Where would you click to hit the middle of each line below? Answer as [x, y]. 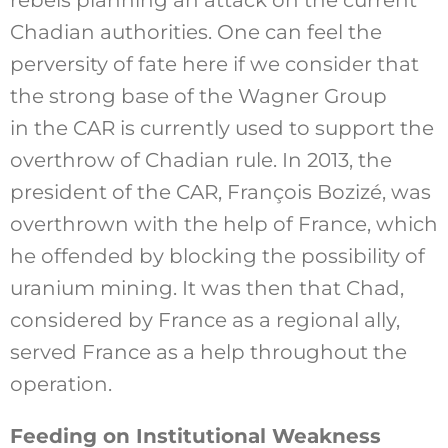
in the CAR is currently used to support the [221, 127]
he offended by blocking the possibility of [217, 255]
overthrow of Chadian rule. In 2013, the [200, 159]
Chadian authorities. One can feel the [195, 31]
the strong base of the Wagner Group [198, 95]
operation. [60, 383]
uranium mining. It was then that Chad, [206, 287]
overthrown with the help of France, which [223, 223]
